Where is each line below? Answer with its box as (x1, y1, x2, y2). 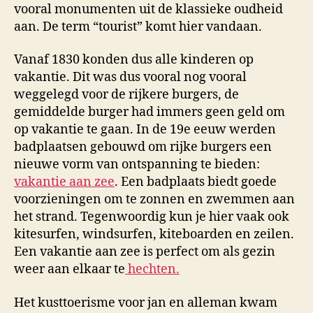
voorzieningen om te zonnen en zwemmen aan (14, 191, 295, 208)
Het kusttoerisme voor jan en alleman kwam (14, 294, 277, 311)
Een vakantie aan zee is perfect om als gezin (14, 244, 275, 260)
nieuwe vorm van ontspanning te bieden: (14, 156, 260, 173)
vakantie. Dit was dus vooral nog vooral (14, 69, 247, 85)
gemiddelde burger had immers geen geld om (14, 104, 285, 120)
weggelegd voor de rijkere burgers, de (14, 87, 239, 103)
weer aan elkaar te (14, 261, 125, 277)
